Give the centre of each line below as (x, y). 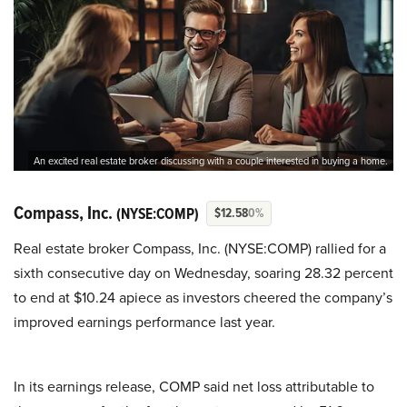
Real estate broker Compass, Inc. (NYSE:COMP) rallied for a (200, 248)
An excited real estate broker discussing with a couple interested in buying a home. (211, 161)
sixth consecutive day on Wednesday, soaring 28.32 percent (203, 273)
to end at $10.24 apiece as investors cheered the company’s (203, 298)
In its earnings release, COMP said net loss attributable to (194, 387)
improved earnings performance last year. (144, 322)
